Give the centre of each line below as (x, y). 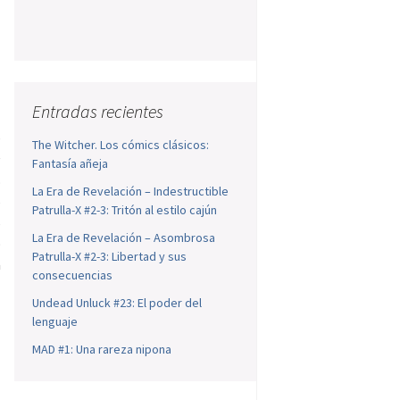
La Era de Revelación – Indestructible (131, 192)
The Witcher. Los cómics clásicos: (121, 145)
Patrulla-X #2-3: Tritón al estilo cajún (125, 210)
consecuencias (73, 275)
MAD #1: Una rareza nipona (102, 350)
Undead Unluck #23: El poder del (117, 303)
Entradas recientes (98, 112)
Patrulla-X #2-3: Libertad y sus (110, 257)
